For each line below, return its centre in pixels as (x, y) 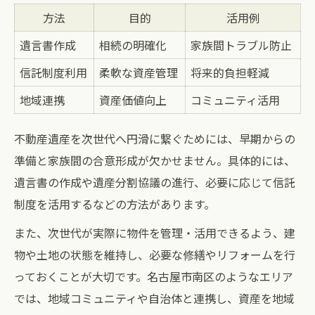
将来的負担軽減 (230, 72)
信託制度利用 (53, 72)
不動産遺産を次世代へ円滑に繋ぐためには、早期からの (155, 139)
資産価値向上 (133, 100)
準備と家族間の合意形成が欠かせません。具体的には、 (155, 160)
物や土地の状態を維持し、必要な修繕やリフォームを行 (155, 255)
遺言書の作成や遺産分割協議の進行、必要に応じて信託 (155, 182)
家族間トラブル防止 (241, 45)
